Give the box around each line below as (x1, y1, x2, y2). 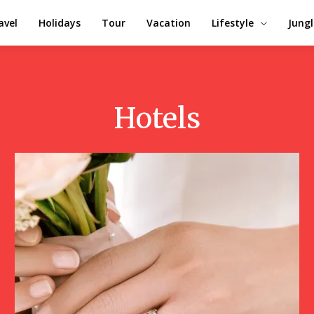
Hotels (114, 101, 200, 136)
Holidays (39, 15, 81, 29)
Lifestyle (212, 15, 254, 29)
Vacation (146, 15, 191, 29)
